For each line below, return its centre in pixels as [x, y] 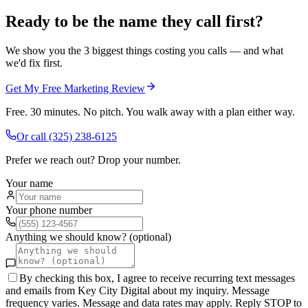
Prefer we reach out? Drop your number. [93, 160]
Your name [29, 184]
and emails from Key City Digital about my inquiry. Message [137, 291]
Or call [33, 137]
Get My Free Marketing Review [75, 89]
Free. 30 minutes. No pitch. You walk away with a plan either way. [150, 112]
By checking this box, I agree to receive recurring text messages [157, 278]
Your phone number [49, 210]
